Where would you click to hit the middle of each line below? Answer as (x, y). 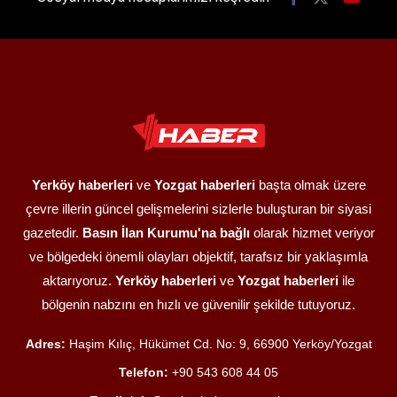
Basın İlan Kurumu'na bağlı (166, 232)
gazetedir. (52, 232)
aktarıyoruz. (79, 280)
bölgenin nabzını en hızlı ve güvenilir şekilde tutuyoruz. (198, 304)
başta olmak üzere (310, 184)
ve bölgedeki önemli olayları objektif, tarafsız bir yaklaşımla (198, 256)
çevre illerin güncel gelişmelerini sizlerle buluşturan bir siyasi (198, 208)
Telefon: (144, 372)
